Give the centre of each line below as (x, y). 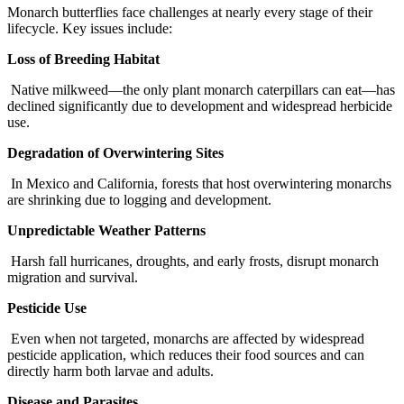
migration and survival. (73, 278)
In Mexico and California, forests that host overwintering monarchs (199, 184)
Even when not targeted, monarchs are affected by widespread (186, 339)
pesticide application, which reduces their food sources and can (186, 355)
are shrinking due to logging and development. (139, 200)
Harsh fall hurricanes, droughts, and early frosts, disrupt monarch (193, 262)
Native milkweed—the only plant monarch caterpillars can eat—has (201, 90)
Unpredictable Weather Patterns (106, 231)
